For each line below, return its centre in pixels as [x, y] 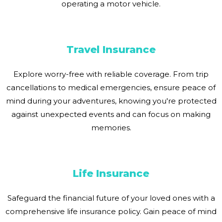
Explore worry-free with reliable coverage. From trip [111, 74]
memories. [111, 128]
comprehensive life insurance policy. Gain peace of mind [111, 212]
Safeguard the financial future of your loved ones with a [111, 198]
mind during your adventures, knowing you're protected [111, 101]
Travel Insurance [111, 50]
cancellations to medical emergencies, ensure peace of [111, 88]
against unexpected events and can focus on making [111, 114]
